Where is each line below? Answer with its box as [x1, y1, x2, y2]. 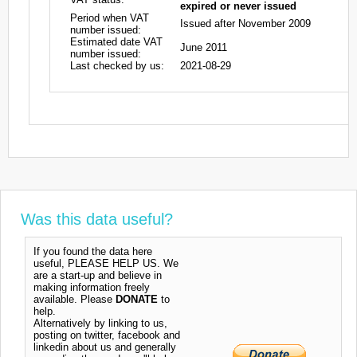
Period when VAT [70, 11, 149, 24]
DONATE [116, 292, 158, 305]
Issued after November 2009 [180, 17, 311, 29]
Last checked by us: [70, 59, 164, 72]
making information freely [33, 280, 150, 293]
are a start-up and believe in [33, 269, 162, 281]
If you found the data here [33, 245, 152, 257]
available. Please [33, 292, 116, 305]
